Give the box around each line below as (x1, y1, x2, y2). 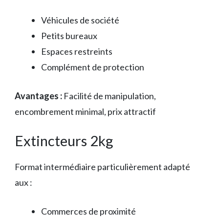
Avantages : (15, 90, 62, 101)
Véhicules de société (41, 14, 119, 25)
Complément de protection (41, 61, 144, 72)
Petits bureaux (41, 30, 97, 41)
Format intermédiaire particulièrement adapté (15, 161, 190, 172)
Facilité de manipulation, (62, 90, 156, 101)
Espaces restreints (41, 45, 112, 57)
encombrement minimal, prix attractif (15, 106, 156, 117)
